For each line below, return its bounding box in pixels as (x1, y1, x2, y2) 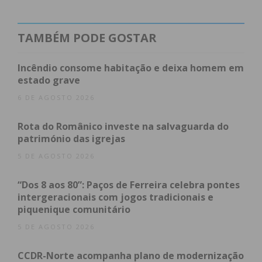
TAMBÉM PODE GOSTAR (18, 30, 157, 46)
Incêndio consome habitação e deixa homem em (18, 61, 244, 75)
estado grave (18, 74, 80, 87)
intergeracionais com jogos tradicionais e (18, 191, 213, 204)
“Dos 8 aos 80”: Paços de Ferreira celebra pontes (18, 178, 240, 192)
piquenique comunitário (18, 203, 130, 216)
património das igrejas (18, 132, 125, 146)
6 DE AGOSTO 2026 (18, 93, 95, 102)
